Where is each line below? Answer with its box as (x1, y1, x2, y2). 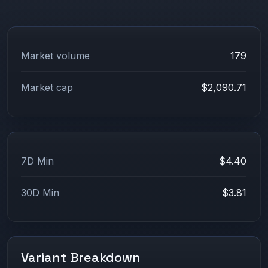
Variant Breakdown (21, 249, 141, 266)
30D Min (21, 187, 60, 199)
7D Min (21, 155, 54, 167)
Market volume (21, 50, 90, 62)
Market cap (21, 81, 74, 94)
